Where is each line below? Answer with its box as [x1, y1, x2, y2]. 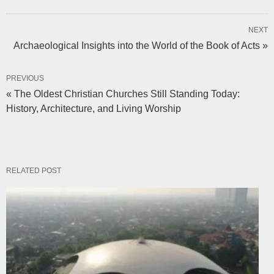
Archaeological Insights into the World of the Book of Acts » [13, 40, 268, 51]
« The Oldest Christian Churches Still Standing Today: [6, 88, 240, 99]
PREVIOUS [6, 73, 44, 83]
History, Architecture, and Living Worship [6, 103, 181, 114]
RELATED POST [6, 166, 61, 175]
